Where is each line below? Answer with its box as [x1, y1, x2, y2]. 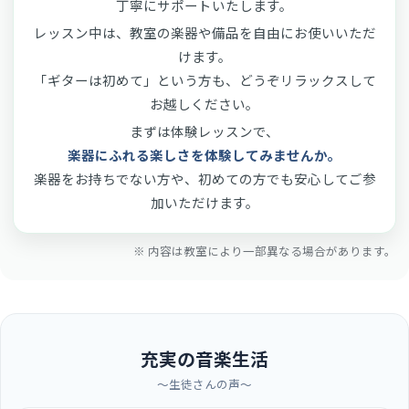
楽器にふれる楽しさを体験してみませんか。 [68, 145, 341, 165]
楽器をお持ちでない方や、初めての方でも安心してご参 [33, 169, 376, 189]
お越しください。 [150, 94, 259, 114]
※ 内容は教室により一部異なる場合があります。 [133, 242, 396, 260]
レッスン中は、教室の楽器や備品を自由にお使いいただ [33, 23, 376, 43]
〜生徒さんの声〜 [157, 377, 252, 392]
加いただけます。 [150, 193, 259, 213]
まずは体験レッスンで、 [130, 121, 279, 142]
